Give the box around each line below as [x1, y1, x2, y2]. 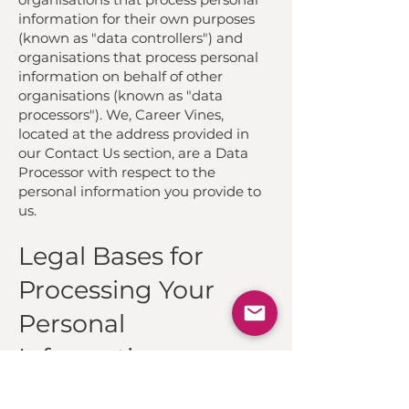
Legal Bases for [18, 241, 204, 271]
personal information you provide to [18, 183, 261, 200]
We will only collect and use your [18, 375, 238, 393]
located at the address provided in [18, 125, 249, 142]
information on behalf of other [18, 68, 223, 85]
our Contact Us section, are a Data [18, 144, 248, 162]
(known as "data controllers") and [18, 29, 243, 47]
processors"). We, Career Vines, [18, 106, 224, 123]
